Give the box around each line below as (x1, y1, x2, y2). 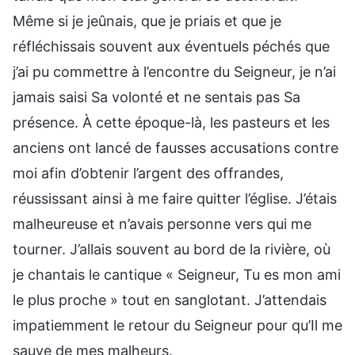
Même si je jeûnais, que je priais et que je (13, 12, 281, 29)
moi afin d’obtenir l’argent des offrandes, (13, 164, 284, 181)
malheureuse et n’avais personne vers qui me (13, 215, 311, 232)
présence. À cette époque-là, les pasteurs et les (13, 113, 330, 131)
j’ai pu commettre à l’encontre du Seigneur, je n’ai (13, 63, 336, 80)
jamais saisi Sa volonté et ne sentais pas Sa (13, 88, 300, 105)
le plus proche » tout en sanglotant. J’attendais (13, 291, 326, 308)
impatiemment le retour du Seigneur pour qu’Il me (13, 316, 342, 334)
